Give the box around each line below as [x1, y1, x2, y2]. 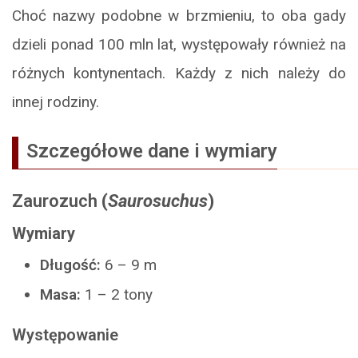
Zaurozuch [12, 191, 97, 212]
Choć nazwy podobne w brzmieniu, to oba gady [12, 6, 346, 26]
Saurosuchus [108, 191, 208, 212]
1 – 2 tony [81, 285, 153, 304]
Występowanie [12, 325, 118, 345]
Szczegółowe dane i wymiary [26, 140, 277, 163]
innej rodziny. [12, 93, 99, 112]
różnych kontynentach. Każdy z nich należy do [12, 64, 346, 83]
